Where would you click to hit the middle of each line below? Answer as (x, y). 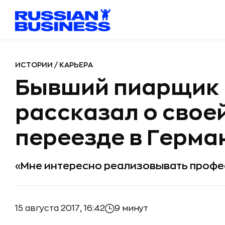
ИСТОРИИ (35, 65)
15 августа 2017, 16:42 (60, 208)
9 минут (131, 208)
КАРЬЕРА (76, 65)
